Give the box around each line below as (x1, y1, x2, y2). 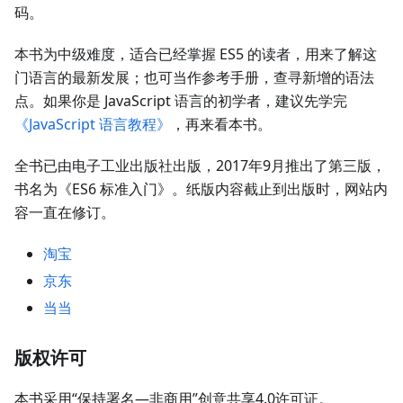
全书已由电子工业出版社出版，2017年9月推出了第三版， (14, 156, 386, 175)
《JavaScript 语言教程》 (14, 114, 171, 134)
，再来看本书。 (171, 114, 272, 134)
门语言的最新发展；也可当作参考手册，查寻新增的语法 (14, 67, 374, 87)
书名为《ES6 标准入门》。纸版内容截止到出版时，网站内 (14, 179, 388, 199)
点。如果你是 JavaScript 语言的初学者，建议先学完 (14, 91, 347, 111)
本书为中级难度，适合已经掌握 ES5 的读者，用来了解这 (14, 44, 377, 64)
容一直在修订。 (14, 202, 115, 222)
